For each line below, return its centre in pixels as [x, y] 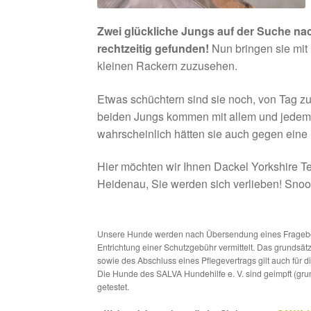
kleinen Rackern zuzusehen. [168, 65]
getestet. [114, 287]
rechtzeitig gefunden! [153, 48]
